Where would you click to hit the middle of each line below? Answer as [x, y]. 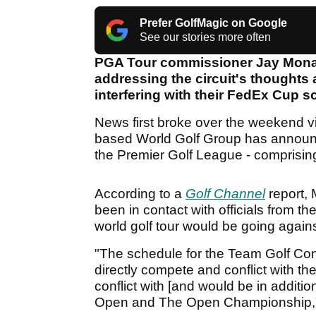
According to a [140, 194]
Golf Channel [225, 194]
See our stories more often [205, 37]
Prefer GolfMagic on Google [213, 23]
